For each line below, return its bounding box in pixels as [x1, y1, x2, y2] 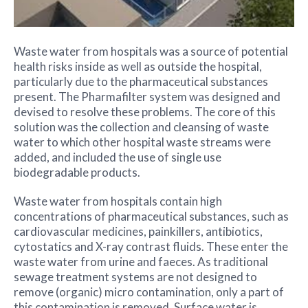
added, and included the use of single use [14, 149, 221, 164]
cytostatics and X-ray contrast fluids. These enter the [14, 239, 288, 254]
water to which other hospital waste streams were [14, 134, 271, 149]
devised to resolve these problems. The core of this [14, 104, 276, 119]
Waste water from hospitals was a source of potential [14, 43, 288, 58]
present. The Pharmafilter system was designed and [14, 89, 280, 104]
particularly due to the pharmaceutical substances [14, 74, 268, 89]
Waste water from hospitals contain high [14, 193, 222, 208]
